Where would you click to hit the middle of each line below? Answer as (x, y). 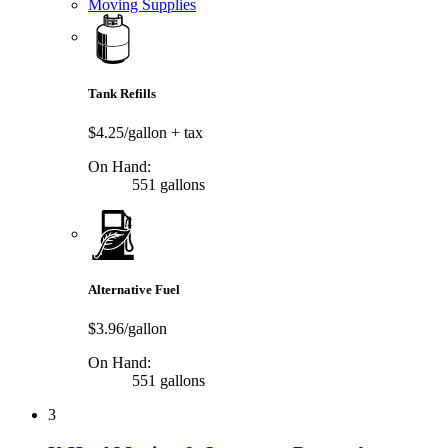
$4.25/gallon (129, 133)
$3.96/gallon (127, 329)
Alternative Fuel (134, 290)
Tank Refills (122, 93)
